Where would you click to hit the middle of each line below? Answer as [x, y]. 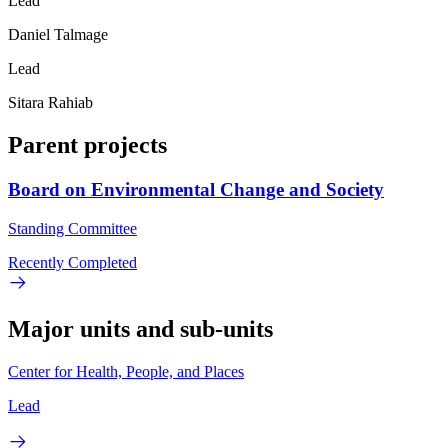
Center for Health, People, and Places [126, 371]
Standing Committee [72, 228]
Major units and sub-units [140, 328]
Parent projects [87, 145]
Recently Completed [72, 262]
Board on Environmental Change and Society [196, 189]
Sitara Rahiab [50, 103]
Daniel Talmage [58, 35]
